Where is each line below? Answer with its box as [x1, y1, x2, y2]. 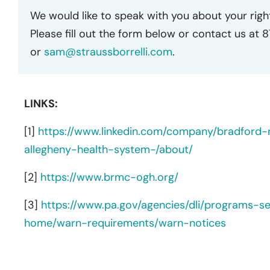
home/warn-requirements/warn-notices [24, 215, 226, 230]
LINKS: [24, 96, 58, 111]
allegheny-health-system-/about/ [24, 142, 193, 157]
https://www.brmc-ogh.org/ [40, 169, 178, 184]
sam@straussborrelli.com [44, 44, 172, 59]
